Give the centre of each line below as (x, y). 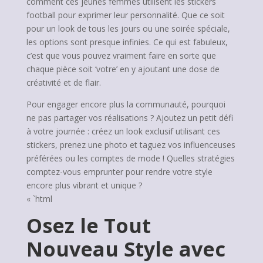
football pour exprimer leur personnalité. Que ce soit (125, 15)
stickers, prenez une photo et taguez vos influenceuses (131, 145)
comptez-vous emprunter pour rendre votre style (119, 172)
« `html (39, 199)
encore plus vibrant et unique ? (84, 185)
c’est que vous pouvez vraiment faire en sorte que (121, 55)
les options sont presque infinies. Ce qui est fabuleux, (127, 42)
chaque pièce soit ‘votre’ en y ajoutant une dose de (123, 69)
